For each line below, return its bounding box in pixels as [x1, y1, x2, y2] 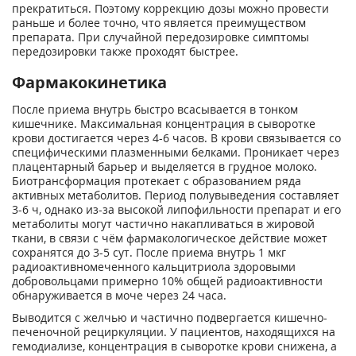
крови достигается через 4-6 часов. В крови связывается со [12, 130, 341, 145]
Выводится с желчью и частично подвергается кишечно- [12, 310, 327, 325]
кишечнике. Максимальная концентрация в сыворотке [12, 116, 315, 131]
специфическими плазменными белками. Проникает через [12, 145, 339, 160]
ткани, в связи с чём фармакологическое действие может [12, 230, 327, 246]
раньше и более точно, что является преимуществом [12, 15, 306, 30]
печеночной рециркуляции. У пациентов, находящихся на [12, 324, 335, 339]
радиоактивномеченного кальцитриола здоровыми [12, 259, 296, 274]
